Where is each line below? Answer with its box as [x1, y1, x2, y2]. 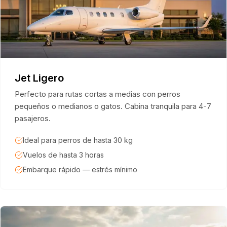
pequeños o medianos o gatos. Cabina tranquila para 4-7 [15, 101, 211, 111]
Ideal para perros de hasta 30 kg [23, 136, 133, 144]
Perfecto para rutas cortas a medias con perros [15, 89, 180, 99]
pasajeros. [15, 113, 51, 123]
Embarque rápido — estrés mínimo [23, 165, 137, 174]
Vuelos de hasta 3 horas [23, 150, 104, 159]
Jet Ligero [15, 72, 64, 84]
